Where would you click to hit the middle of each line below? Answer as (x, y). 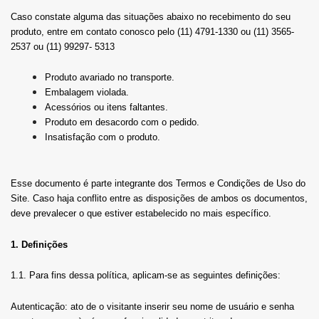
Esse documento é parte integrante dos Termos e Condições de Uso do (158, 183)
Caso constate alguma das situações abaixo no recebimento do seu (151, 16)
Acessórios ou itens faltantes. (106, 108)
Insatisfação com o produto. (103, 137)
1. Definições (39, 244)
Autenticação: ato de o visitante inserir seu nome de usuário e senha (152, 306)
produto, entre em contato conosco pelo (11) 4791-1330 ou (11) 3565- (152, 31)
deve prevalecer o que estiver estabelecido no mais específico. (141, 213)
